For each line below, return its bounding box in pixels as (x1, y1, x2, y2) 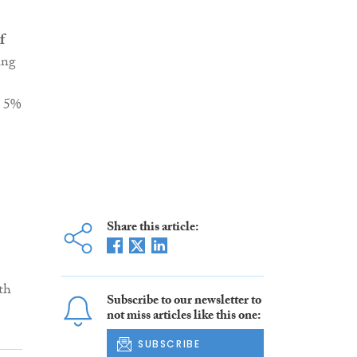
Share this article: (106, 218, 198, 240)
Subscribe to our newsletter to (106, 291, 261, 313)
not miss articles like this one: (106, 306, 261, 328)
